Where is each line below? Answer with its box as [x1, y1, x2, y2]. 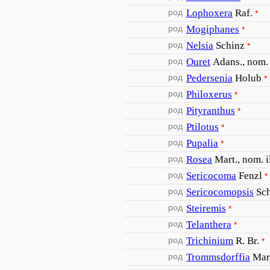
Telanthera [186, 219, 231, 230]
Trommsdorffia [186, 251, 250, 263]
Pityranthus [186, 105, 235, 116]
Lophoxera [186, 7, 233, 19]
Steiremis [186, 202, 226, 214]
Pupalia [186, 137, 218, 149]
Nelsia [186, 40, 213, 51]
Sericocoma [186, 170, 236, 181]
